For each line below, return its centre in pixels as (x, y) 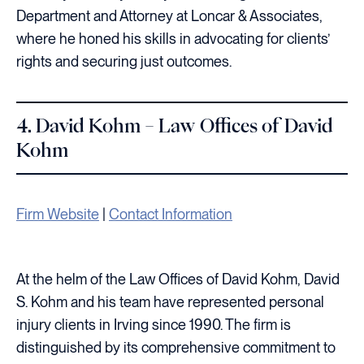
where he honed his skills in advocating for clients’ (173, 39)
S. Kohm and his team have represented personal (170, 301)
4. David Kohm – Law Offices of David (175, 126)
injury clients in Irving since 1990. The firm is (154, 324)
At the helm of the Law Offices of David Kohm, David (178, 279)
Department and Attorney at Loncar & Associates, (169, 16)
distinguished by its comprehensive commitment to (176, 347)
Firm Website (58, 214)
